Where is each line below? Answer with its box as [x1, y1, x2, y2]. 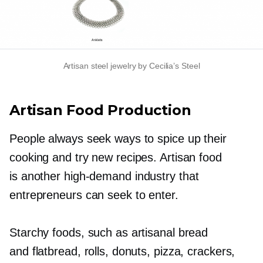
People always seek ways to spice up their [9, 132, 227, 146]
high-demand [63, 170, 131, 183]
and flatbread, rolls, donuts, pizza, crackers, [9, 245, 235, 258]
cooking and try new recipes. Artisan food [9, 151, 222, 164]
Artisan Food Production [9, 102, 191, 119]
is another [9, 170, 64, 183]
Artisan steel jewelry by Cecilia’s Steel [63, 61, 200, 71]
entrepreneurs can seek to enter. [9, 188, 178, 202]
